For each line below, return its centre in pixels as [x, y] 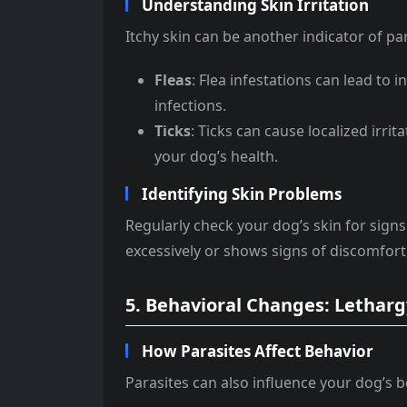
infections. [190, 106]
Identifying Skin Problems [242, 194]
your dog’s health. [216, 157]
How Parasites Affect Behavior [258, 352]
